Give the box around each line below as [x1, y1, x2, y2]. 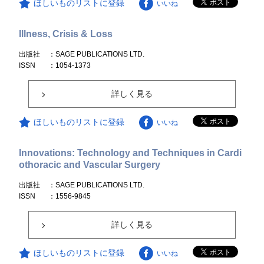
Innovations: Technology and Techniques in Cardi [19, 148, 242, 158]
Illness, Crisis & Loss [19, 29, 113, 39]
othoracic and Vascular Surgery [19, 160, 161, 170]
